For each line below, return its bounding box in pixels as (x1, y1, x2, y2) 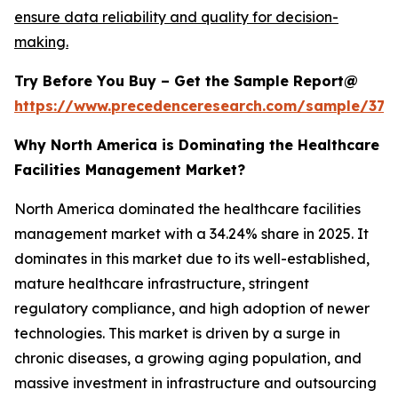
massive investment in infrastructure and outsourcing (14, 374, 377, 393)
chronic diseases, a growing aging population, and (14, 349, 362, 368)
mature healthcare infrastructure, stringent (14, 275, 309, 293)
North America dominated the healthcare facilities (14, 200, 361, 219)
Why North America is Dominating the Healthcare (14, 136, 379, 155)
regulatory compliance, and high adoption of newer (14, 299, 370, 318)
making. (14, 33, 68, 52)
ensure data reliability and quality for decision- (14, 8, 338, 27)
